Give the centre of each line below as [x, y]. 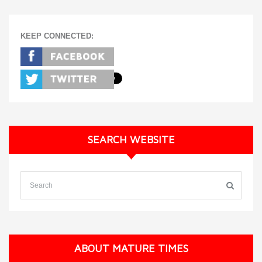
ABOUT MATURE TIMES [131, 248]
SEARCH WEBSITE [131, 139]
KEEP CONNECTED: [57, 36]
